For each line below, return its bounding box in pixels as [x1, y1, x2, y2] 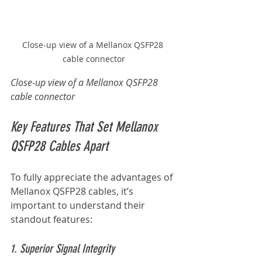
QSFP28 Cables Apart [11, 137, 108, 154]
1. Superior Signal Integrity [11, 241, 115, 256]
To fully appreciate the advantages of [11, 170, 175, 184]
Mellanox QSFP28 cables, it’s [11, 184, 136, 198]
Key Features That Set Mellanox [11, 118, 161, 135]
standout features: [11, 212, 92, 226]
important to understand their [11, 198, 147, 212]
